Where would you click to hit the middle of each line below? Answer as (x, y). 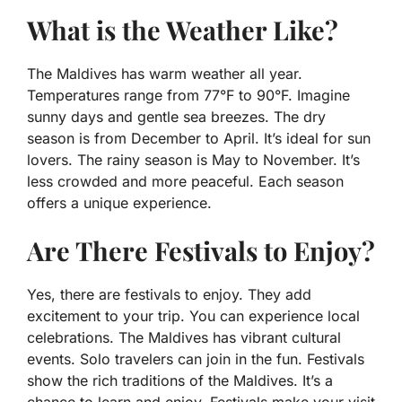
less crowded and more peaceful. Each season (185, 182)
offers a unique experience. (119, 203)
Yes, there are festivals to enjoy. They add (169, 295)
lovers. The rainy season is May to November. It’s (193, 160)
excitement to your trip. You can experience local (193, 316)
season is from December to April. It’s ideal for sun (199, 139)
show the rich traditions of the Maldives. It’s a (180, 381)
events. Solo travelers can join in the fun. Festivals (196, 359)
